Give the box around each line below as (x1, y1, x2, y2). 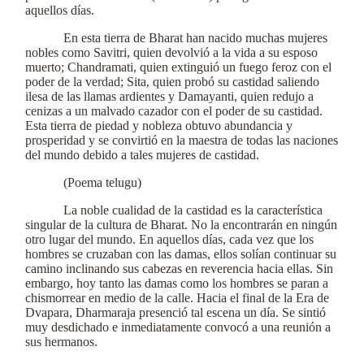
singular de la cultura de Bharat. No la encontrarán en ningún (25, 218, 337, 232)
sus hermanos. (25, 335, 97, 349)
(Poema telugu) (63, 175, 142, 189)
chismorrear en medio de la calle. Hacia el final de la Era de (25, 291, 329, 305)
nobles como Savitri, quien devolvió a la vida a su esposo (25, 45, 318, 59)
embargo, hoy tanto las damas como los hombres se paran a (25, 276, 328, 290)
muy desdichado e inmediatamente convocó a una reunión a (25, 320, 331, 334)
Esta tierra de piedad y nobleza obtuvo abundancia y (25, 119, 292, 132)
